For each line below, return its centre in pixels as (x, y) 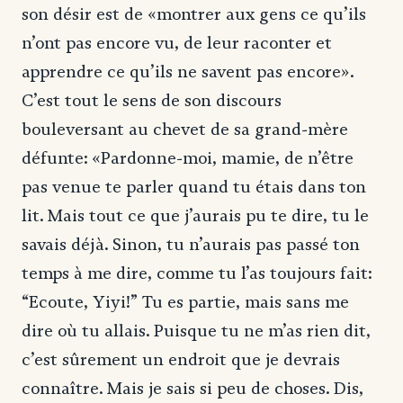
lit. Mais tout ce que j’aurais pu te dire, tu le (195, 215)
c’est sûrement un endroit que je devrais (181, 359)
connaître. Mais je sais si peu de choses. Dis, (193, 388)
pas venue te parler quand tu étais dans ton (194, 187)
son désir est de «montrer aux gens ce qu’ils (194, 14)
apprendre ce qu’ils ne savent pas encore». (188, 72)
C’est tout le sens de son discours (152, 100)
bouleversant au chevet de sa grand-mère (185, 129)
